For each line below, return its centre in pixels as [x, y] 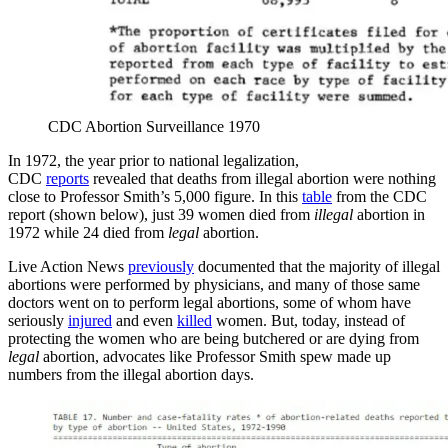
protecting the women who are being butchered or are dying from [213, 338]
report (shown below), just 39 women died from [161, 214]
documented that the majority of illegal [317, 266]
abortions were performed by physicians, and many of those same [214, 284]
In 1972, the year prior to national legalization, [153, 160]
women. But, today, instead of [308, 320]
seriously [38, 320]
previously [161, 266]
